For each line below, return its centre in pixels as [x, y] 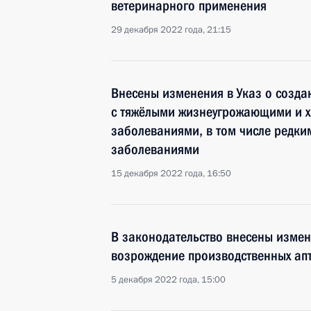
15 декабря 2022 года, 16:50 [171, 174]
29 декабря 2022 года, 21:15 [171, 30]
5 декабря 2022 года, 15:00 [168, 280]
